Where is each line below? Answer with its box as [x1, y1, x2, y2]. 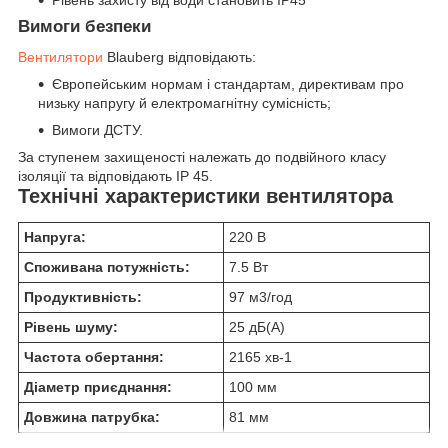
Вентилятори [18, 48, 103, 65]
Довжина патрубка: [24, 409, 160, 426]
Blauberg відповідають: [103, 48, 256, 65]
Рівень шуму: [24, 319, 118, 336]
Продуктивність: [24, 289, 142, 306]
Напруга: [24, 229, 86, 246]
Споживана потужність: [24, 259, 190, 276]
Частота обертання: [24, 349, 164, 366]
